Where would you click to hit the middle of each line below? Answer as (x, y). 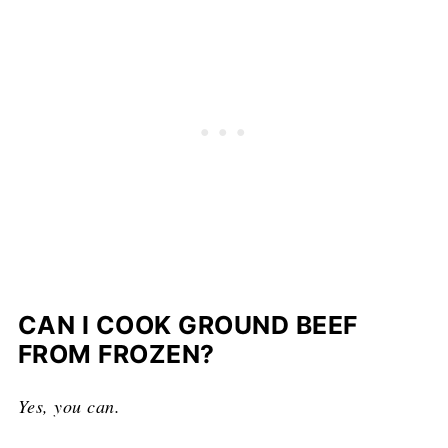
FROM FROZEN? (116, 353)
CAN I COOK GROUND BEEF (187, 324)
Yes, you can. (69, 405)
